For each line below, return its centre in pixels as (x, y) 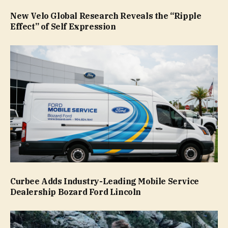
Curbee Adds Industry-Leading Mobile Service (105, 181)
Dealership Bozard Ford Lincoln (76, 192)
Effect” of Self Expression (63, 27)
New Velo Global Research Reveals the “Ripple (106, 16)
